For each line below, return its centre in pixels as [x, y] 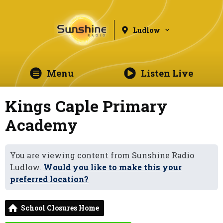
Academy [41, 125]
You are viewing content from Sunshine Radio [102, 155]
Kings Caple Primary [86, 106]
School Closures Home [60, 208]
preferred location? [49, 179]
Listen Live [167, 73]
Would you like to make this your [112, 167]
